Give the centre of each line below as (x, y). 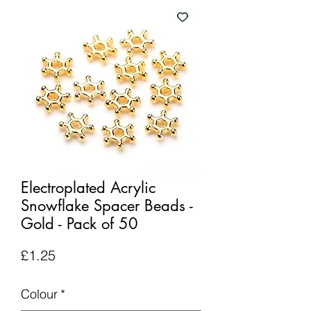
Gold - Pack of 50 (79, 224)
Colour (39, 294)
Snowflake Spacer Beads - (107, 205)
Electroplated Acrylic (88, 187)
